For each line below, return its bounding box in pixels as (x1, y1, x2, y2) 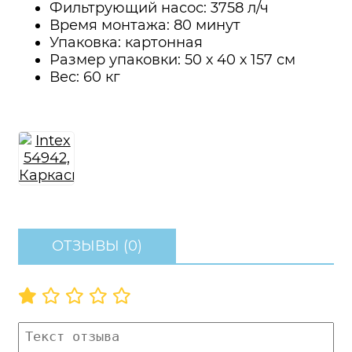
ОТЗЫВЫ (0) (52, 237, 142, 255)
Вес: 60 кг (49, 68, 120, 86)
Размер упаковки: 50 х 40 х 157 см (49, 51, 295, 69)
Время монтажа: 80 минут (49, 16, 240, 35)
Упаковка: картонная (49, 34, 203, 52)
